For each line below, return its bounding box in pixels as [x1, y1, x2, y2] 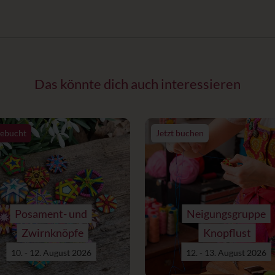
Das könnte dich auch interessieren [34, 76, 241, 92]
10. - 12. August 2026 [10, 247, 91, 258]
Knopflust [203, 225, 252, 239]
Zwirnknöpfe [21, 225, 83, 239]
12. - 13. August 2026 [185, 247, 266, 258]
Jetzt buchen [156, 128, 204, 138]
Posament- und [15, 206, 88, 220]
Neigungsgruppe [186, 206, 266, 220]
